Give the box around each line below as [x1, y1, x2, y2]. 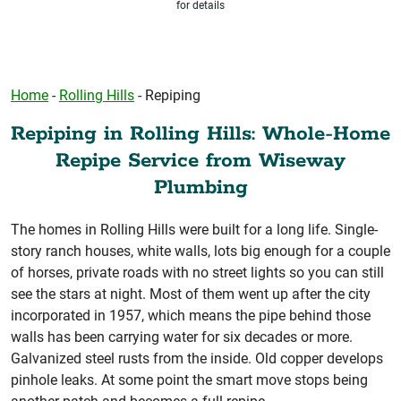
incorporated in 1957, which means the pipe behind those [11, 306, 371, 324]
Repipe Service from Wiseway [55, 147, 346, 174]
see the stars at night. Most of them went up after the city [11, 285, 371, 303]
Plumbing [153, 174, 248, 200]
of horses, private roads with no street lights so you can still [11, 263, 384, 281]
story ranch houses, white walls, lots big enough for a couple [11, 242, 390, 260]
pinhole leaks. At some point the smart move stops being [11, 371, 368, 388]
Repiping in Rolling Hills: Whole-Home [11, 120, 390, 147]
